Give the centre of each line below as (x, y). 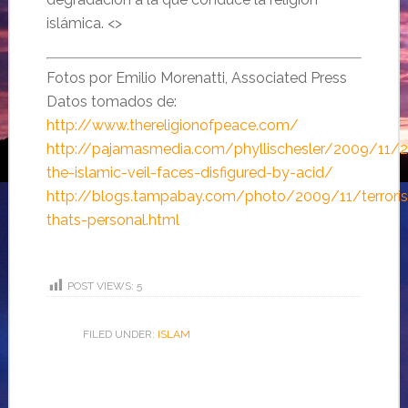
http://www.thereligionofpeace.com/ (172, 125)
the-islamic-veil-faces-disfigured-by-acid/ (189, 173)
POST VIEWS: (100, 286)
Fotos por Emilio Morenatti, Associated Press (196, 78)
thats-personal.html (112, 220)
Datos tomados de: (111, 102)
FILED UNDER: (120, 334)
